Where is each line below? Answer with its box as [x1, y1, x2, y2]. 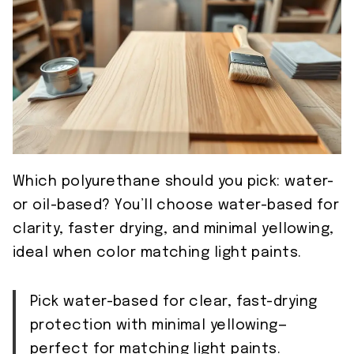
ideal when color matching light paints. [13, 246, 302, 261]
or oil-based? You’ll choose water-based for [13, 198, 340, 213]
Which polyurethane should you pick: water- [13, 175, 334, 190]
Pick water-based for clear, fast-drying [30, 295, 318, 310]
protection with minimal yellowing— [30, 318, 288, 333]
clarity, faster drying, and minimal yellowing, [13, 222, 334, 237]
